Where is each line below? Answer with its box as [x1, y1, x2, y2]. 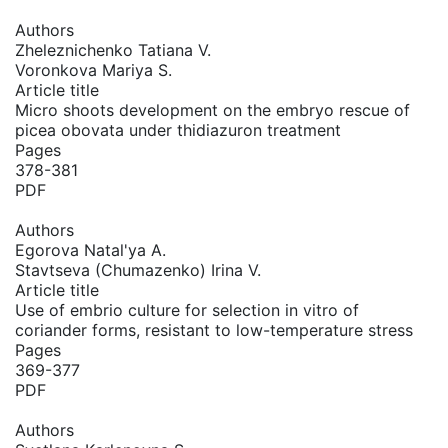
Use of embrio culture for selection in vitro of [15, 300, 359, 320]
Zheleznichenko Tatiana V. [15, 40, 211, 60]
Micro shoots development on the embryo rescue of [15, 100, 410, 120]
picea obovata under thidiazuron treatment [15, 120, 341, 140]
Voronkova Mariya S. [15, 60, 172, 80]
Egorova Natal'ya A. [15, 240, 166, 260]
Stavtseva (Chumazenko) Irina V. [15, 260, 261, 280]
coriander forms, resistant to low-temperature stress [15, 320, 413, 340]
